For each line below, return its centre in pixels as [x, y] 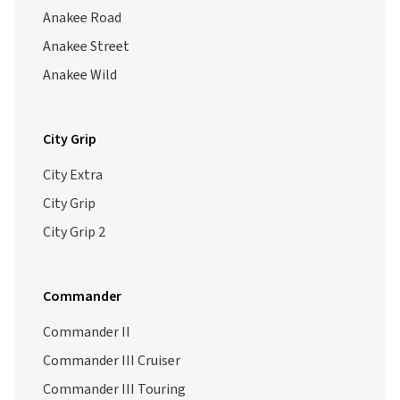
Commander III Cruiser [112, 361]
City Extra [73, 175]
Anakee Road [82, 18]
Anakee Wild [80, 75]
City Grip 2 [74, 232]
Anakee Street [86, 46]
